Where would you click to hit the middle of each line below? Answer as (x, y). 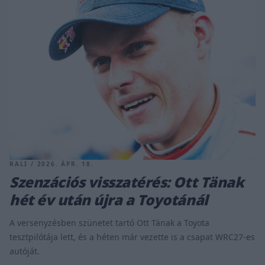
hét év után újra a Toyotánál (109, 199)
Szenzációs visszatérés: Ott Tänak (127, 182)
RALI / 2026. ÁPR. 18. (52, 164)
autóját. (25, 251)
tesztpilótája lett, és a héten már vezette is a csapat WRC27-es (132, 237)
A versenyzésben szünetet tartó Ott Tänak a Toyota (109, 222)
